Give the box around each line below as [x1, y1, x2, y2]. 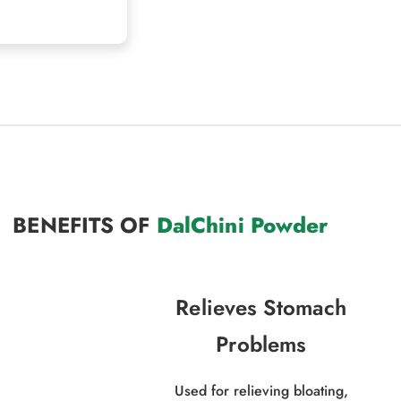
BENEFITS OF [13, 209, 157, 242]
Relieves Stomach [175, 292, 347, 324]
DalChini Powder [156, 209, 328, 242]
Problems [216, 328, 307, 361]
